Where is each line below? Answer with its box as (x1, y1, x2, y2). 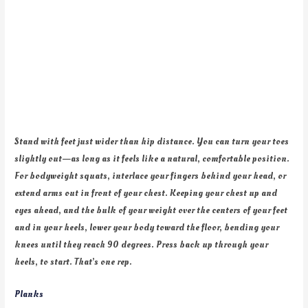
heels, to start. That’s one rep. (14, 254, 133, 268)
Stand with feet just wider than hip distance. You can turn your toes (14, 134, 289, 148)
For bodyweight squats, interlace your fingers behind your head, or (14, 168, 287, 182)
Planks (14, 287, 44, 300)
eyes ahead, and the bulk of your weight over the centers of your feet (14, 203, 288, 217)
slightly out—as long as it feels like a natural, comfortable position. (14, 151, 290, 165)
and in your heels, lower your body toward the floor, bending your (14, 220, 280, 234)
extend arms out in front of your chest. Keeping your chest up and (14, 186, 278, 199)
